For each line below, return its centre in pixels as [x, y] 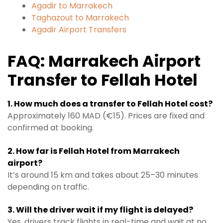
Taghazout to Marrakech [80, 17]
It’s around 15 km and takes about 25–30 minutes [103, 175]
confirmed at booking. [51, 128]
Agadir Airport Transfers [79, 29]
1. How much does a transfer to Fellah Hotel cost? [110, 104]
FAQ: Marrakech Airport [104, 61]
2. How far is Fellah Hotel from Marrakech [94, 151]
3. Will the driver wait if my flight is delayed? [100, 210]
